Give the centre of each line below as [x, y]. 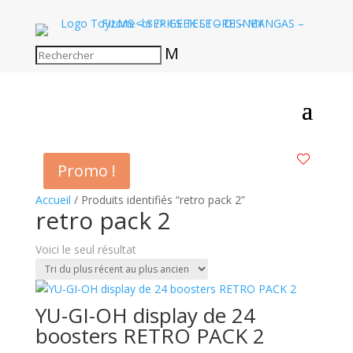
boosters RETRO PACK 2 [150, 336]
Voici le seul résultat [85, 249]
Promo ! [86, 171]
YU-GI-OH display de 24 [145, 315]
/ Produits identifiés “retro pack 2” [158, 200]
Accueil [53, 200]
